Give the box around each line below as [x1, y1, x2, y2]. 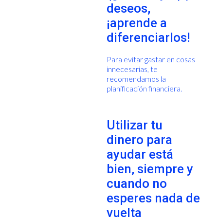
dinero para [106, 132, 172, 147]
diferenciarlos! [106, 30, 193, 45]
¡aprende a [106, 15, 167, 30]
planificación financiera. [106, 83, 183, 93]
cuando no [106, 176, 167, 191]
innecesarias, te [106, 64, 158, 73]
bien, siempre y [106, 161, 193, 176]
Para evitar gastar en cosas [106, 54, 195, 64]
